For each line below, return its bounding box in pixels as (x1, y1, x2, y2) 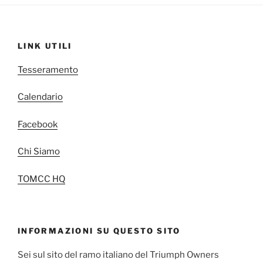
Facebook (18, 119, 58, 130)
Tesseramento (18, 64, 78, 75)
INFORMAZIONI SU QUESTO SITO (18, 226, 181, 236)
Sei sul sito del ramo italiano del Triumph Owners (18, 249, 219, 260)
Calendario (18, 92, 63, 103)
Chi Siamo (18, 146, 60, 157)
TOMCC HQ (18, 173, 65, 184)
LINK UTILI (18, 41, 72, 51)
